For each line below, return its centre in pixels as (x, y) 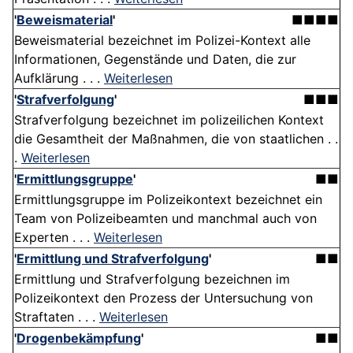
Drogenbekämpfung (79, 338)
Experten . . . (54, 238)
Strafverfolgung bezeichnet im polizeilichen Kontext (169, 120)
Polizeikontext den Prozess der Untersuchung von (163, 298)
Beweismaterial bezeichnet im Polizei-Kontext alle (162, 41)
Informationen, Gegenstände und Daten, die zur (155, 59)
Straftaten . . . (57, 317)
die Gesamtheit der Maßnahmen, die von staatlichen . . (176, 139)
